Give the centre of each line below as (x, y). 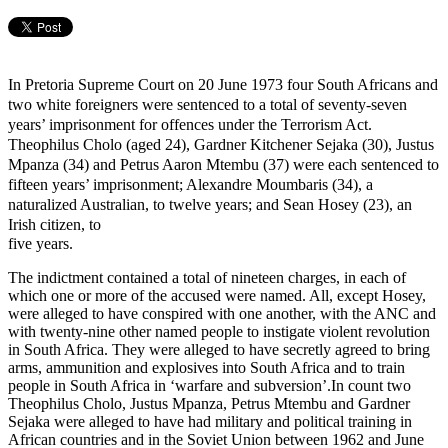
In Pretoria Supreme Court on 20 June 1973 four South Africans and (223, 84)
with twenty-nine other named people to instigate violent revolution (219, 331)
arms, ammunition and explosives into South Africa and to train (206, 367)
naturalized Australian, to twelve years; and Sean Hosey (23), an (210, 204)
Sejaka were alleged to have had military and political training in (210, 421)
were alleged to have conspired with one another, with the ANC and (222, 313)
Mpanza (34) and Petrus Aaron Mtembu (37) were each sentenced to (223, 164)
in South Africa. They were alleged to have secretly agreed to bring (219, 349)
